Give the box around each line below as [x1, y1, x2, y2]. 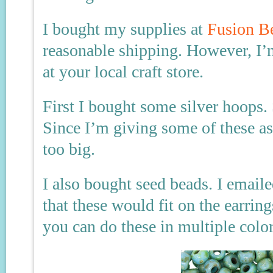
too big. [43, 140, 95, 158]
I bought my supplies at [43, 19, 207, 38]
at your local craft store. [43, 62, 204, 81]
